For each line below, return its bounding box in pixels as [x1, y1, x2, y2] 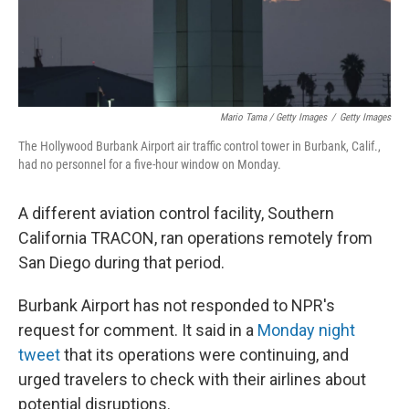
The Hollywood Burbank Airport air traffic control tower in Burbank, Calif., [18, 139, 381, 153]
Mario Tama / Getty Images [220, 111, 327, 123]
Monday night [257, 320, 355, 340]
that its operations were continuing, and [60, 345, 349, 364]
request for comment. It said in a [18, 320, 257, 340]
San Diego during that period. [18, 253, 225, 272]
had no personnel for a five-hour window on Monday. [18, 157, 281, 172]
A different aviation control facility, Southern [18, 204, 334, 223]
